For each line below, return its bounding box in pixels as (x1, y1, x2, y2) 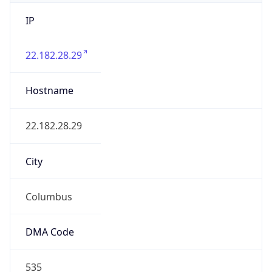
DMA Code (25, 225, 74, 239)
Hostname (25, 84, 73, 98)
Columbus (25, 189, 72, 203)
